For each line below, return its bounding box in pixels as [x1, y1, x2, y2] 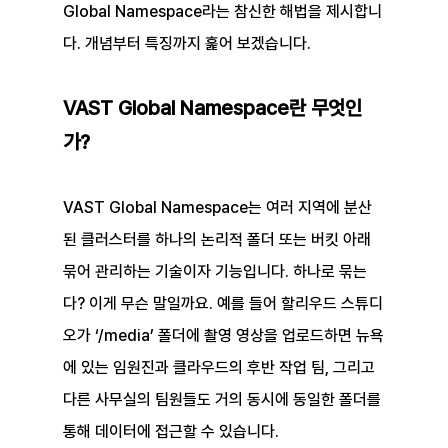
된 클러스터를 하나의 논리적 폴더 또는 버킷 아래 [62, 230, 375, 250]
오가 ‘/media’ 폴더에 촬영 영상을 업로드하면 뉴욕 [62, 326, 384, 346]
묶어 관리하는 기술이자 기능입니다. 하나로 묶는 [62, 262, 367, 282]
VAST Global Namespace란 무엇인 [62, 96, 362, 121]
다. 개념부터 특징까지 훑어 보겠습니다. [62, 34, 311, 54]
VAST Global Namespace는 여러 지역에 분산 [62, 198, 372, 218]
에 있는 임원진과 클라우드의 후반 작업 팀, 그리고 [62, 358, 379, 378]
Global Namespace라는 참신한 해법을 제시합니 [62, 2, 382, 22]
